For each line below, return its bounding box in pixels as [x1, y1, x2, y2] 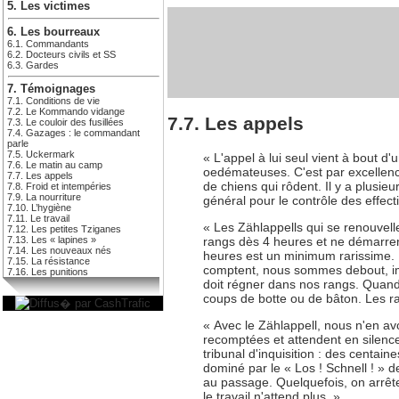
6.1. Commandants [7, 37, 89, 49]
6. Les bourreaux [7, 25, 100, 38]
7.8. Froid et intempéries [7, 181, 111, 192]
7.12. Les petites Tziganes [7, 224, 121, 235]
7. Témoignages [7, 83, 95, 96]
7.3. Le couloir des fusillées [7, 117, 124, 128]
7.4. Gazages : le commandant [7, 127, 140, 139]
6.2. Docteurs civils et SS [7, 48, 116, 60]
